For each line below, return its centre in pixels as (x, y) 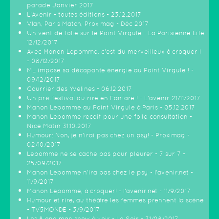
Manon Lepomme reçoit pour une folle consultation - (109, 117)
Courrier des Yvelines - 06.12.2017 (79, 89)
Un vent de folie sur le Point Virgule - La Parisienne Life (116, 33)
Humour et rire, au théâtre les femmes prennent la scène (115, 200)
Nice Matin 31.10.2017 (59, 126)
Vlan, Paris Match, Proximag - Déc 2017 (88, 24)
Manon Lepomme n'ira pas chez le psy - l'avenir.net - (110, 172)
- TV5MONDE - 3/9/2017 (63, 209)
